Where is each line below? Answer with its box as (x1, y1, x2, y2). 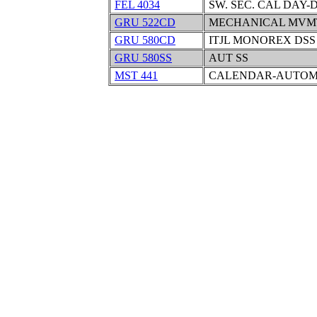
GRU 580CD (115, 34, 175, 46)
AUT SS (206, 52, 248, 64)
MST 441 (115, 69, 158, 81)
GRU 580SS (115, 52, 172, 64)
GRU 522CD (115, 16, 175, 28)
